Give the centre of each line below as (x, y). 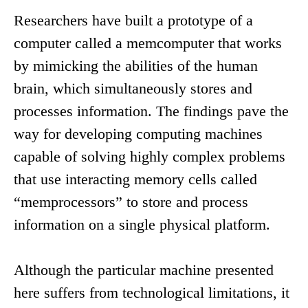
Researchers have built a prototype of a (133, 21)
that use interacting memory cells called (135, 179)
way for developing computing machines (138, 134)
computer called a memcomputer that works (148, 43)
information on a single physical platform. (142, 225)
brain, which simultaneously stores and (133, 89)
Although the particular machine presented (144, 270)
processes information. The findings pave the (151, 111)
